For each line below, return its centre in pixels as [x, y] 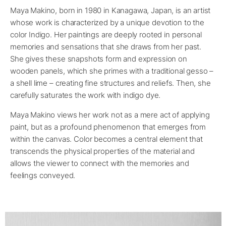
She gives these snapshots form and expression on [99, 59]
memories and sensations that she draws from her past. [106, 47]
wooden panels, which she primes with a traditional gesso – [112, 71]
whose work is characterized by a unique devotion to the [107, 23]
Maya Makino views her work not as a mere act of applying [110, 115]
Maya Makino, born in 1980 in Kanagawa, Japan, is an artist [110, 11]
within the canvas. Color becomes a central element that [106, 139]
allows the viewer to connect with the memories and [100, 163]
